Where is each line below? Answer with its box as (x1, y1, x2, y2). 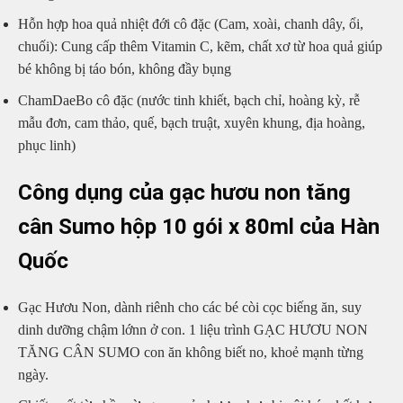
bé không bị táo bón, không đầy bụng (18, 61, 231, 77)
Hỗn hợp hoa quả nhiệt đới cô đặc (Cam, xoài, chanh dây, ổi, (18, 16, 363, 32)
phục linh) (18, 138, 76, 153)
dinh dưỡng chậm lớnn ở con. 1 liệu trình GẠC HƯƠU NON (18, 321, 368, 337)
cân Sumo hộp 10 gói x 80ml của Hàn (18, 213, 380, 239)
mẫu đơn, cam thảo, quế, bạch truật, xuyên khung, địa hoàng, (18, 115, 365, 130)
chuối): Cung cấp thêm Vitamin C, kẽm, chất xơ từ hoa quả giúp (18, 39, 382, 55)
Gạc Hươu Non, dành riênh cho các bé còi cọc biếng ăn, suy (18, 299, 362, 315)
